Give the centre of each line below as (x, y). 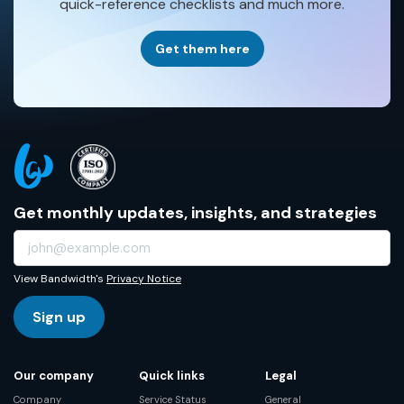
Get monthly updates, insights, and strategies (195, 213)
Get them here (202, 48)
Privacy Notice (144, 278)
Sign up (59, 317)
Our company (54, 375)
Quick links (172, 375)
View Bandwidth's (60, 278)
